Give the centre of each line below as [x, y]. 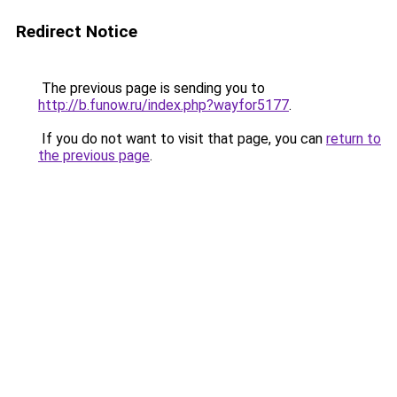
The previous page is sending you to [152, 88]
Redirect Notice [77, 31]
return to [354, 139]
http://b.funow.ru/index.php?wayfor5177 [163, 105]
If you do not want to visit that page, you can [182, 139]
